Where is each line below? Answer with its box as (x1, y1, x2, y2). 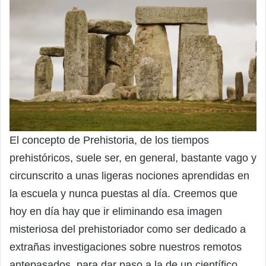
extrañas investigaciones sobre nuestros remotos (9, 240, 242, 253)
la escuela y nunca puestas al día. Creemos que (9, 187, 237, 199)
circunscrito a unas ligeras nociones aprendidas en (9, 169, 249, 182)
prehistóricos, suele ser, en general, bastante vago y (9, 151, 256, 164)
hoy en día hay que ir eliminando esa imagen (9, 205, 222, 217)
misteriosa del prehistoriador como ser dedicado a (9, 223, 246, 235)
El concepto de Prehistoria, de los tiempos (9, 134, 209, 146)
